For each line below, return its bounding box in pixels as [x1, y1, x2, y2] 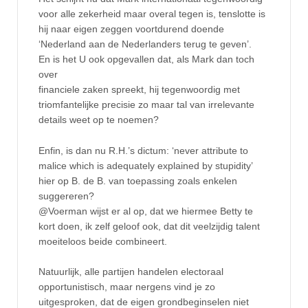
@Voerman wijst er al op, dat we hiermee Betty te [38, 205, 253, 217]
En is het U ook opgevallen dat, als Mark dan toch [38, 54, 254, 65]
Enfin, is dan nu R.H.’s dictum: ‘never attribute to [38, 144, 248, 156]
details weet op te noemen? [38, 114, 159, 126]
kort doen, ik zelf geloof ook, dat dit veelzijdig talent [38, 220, 260, 232]
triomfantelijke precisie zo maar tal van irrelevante [38, 99, 254, 111]
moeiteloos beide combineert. [38, 235, 167, 247]
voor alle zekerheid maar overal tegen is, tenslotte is [38, 8, 265, 20]
